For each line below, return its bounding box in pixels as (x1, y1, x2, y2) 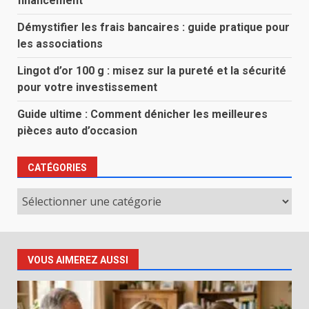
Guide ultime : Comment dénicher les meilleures (17, 108, 268, 121)
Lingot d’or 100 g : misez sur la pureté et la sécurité (17, 64, 286, 78)
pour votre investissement (17, 81, 157, 94)
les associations (17, 37, 103, 51)
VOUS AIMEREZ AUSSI (28, 255, 128, 266)
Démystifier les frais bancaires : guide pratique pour (17, 21, 290, 34)
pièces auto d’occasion (17, 124, 137, 138)
